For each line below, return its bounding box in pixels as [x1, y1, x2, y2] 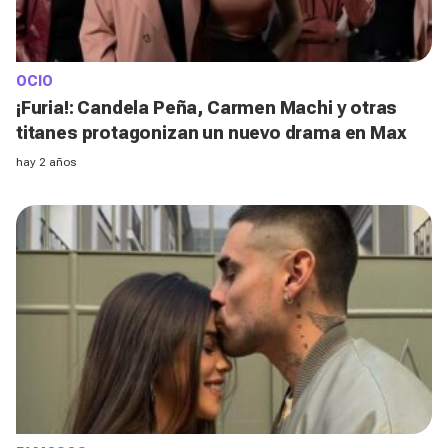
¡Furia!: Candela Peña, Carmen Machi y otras [16, 96, 398, 118]
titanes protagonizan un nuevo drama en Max [16, 121, 407, 143]
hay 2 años [16, 154, 76, 169]
